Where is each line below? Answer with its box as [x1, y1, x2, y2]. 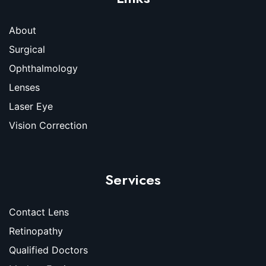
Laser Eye [9, 100, 53, 112]
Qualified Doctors [9, 243, 88, 256]
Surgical [9, 43, 45, 55]
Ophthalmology [9, 62, 78, 74]
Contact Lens [9, 205, 69, 218]
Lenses [9, 81, 40, 93]
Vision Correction [9, 119, 87, 131]
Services [105, 169, 161, 190]
